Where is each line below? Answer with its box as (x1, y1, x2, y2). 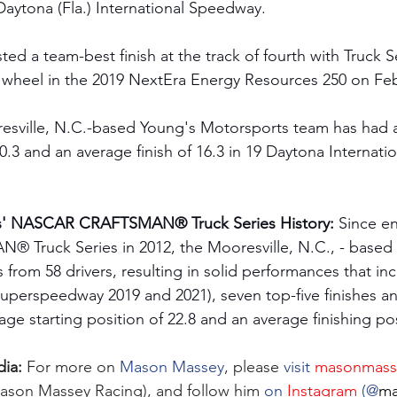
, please (224, 357, 284, 377)
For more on (27, 357, 120, 377)
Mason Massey (120, 357, 224, 377)
